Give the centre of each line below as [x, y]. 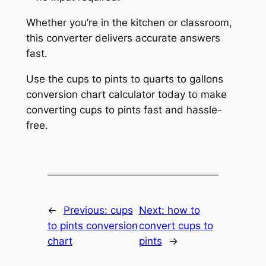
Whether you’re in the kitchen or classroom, [129, 23]
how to [183, 210]
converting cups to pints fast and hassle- [124, 110]
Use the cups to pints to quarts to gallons [124, 79]
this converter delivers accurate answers [123, 38]
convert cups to [176, 225]
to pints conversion [92, 225]
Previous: [87, 210]
